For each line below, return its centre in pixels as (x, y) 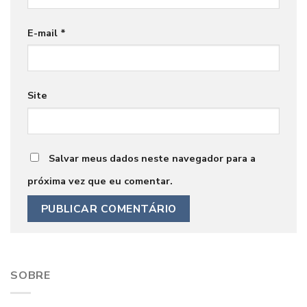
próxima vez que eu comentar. (100, 181)
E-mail (44, 33)
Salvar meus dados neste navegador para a (152, 159)
